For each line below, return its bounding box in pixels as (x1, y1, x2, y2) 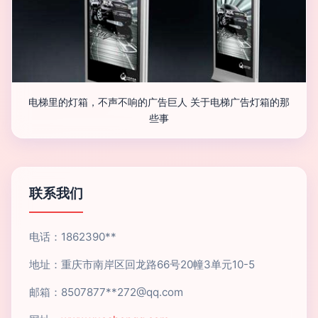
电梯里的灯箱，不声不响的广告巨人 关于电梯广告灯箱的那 (28, 96, 290, 108)
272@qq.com (117, 285, 183, 299)
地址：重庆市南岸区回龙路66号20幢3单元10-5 (29, 258, 255, 271)
